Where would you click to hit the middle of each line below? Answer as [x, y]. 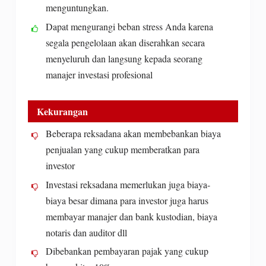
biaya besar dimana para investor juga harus [127, 200]
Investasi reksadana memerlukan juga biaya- [128, 184]
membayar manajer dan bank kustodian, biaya [131, 216]
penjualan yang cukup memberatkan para [122, 149]
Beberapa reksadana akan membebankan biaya [133, 133]
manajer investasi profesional [99, 74]
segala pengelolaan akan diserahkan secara [125, 42]
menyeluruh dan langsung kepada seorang [124, 58]
